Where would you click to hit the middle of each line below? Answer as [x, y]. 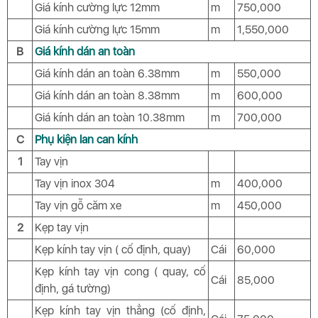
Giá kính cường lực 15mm [97, 30]
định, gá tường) [73, 289]
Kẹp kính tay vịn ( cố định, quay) [113, 250]
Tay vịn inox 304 [75, 184]
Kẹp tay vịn [62, 228]
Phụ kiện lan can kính [86, 140]
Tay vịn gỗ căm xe [78, 206]
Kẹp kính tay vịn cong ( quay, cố [120, 272]
